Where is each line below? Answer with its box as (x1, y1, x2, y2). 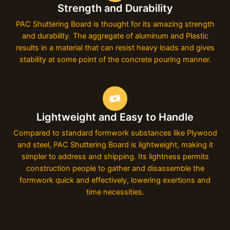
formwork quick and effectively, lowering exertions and (20, 175, 210, 185)
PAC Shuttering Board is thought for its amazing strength (15, 19, 215, 29)
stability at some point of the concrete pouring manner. (19, 54, 211, 64)
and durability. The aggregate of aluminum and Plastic (22, 31, 208, 41)
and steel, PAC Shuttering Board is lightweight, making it (17, 140, 213, 149)
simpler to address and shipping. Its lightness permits (21, 151, 209, 161)
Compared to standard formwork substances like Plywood (13, 128, 217, 138)
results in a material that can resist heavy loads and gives (15, 43, 215, 52)
